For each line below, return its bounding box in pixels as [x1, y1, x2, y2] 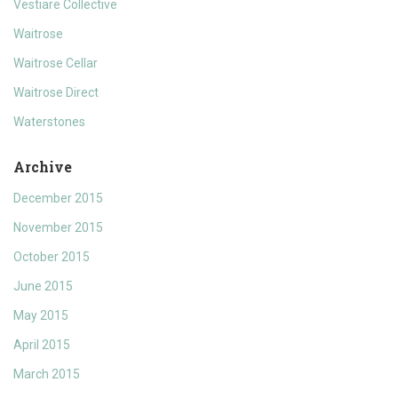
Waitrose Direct [13, 85, 99, 100]
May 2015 [13, 308, 68, 323]
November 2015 [13, 220, 103, 235]
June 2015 [13, 279, 73, 294]
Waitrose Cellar [13, 56, 98, 71]
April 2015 [13, 338, 70, 353]
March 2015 [13, 367, 80, 382]
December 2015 [13, 191, 103, 206]
